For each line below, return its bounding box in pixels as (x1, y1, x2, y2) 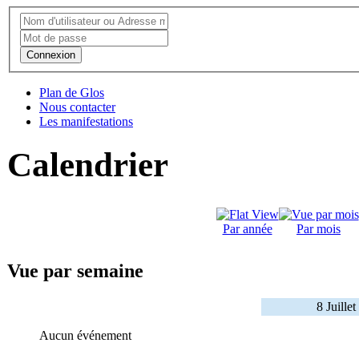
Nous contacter (39, 99, 115, 114)
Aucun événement (39, 329, 131, 343)
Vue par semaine (7, 260, 143, 282)
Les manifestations (39, 114, 133, 128)
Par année (222, 222, 272, 236)
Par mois (296, 222, 341, 236)
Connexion (26, 48, 75, 61)
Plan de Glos (39, 85, 104, 99)
